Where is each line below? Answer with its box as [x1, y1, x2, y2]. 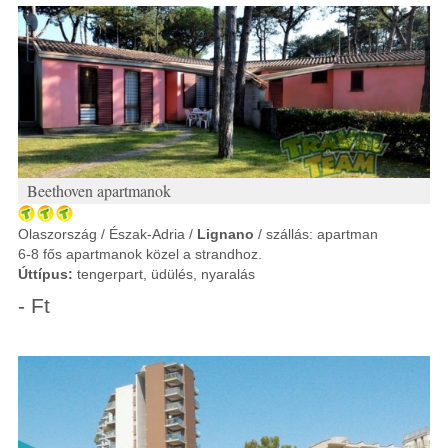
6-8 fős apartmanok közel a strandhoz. [18, 246, 262, 262]
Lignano [197, 226, 254, 242]
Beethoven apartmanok [27, 180, 171, 201]
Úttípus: [18, 266, 73, 282]
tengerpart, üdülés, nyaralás [73, 266, 255, 282]
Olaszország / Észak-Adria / [18, 226, 197, 242]
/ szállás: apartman [254, 226, 378, 242]
